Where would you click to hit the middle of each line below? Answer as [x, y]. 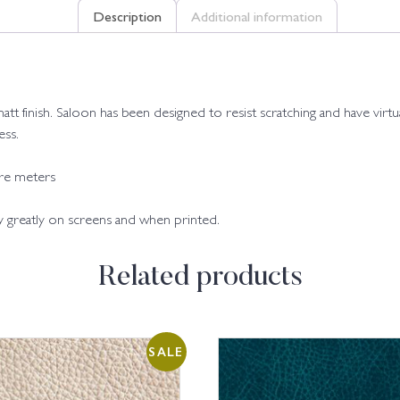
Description [127, 16]
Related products [200, 278]
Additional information [257, 16]
